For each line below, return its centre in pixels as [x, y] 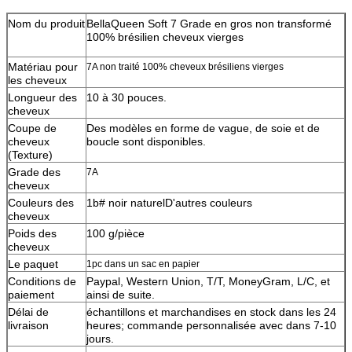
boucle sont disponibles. [146, 141]
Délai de [28, 312]
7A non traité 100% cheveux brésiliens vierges [185, 66]
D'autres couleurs [209, 202]
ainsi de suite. [121, 294]
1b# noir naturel [126, 202]
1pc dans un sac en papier [143, 264]
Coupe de [32, 128]
